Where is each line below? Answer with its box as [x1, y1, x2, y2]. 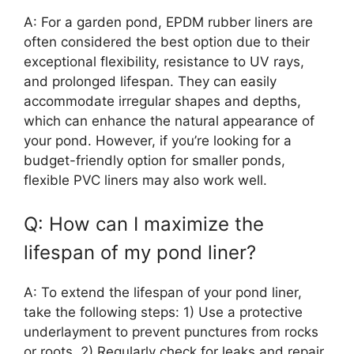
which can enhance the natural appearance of [24, 112, 314, 129]
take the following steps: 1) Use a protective [24, 304, 303, 321]
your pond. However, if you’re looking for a [24, 132, 292, 149]
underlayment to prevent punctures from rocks [24, 324, 318, 341]
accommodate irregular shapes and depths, [24, 92, 301, 109]
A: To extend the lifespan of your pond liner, [24, 284, 302, 301]
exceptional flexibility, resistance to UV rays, [24, 53, 304, 70]
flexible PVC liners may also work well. [24, 171, 267, 188]
